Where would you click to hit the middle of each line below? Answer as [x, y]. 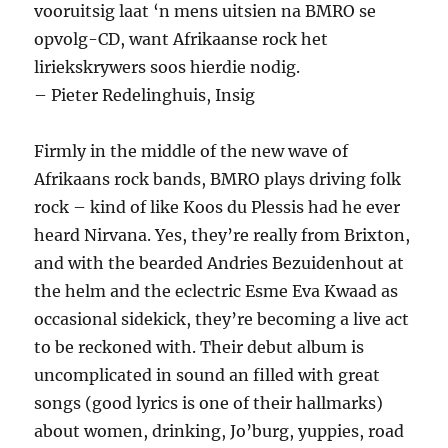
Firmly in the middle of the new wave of [191, 151]
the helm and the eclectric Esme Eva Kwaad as [216, 291]
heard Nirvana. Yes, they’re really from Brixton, [222, 235]
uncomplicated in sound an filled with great [207, 375]
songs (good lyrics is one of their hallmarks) [209, 403]
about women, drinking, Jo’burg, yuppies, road [219, 431]
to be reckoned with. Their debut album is [199, 347]
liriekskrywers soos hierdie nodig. [167, 67]
